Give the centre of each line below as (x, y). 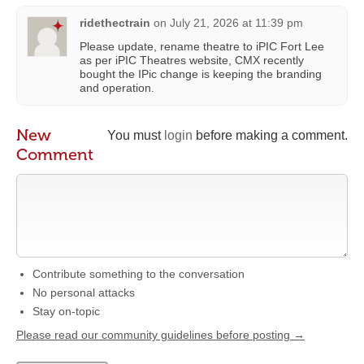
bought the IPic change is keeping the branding (201, 74)
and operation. (117, 87)
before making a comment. (270, 135)
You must (136, 135)
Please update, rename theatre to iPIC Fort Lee (202, 46)
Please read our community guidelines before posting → (160, 334)
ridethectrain (115, 22)
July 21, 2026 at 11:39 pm (236, 22)
